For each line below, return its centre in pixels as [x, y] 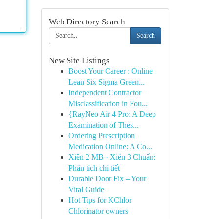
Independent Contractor [105, 93]
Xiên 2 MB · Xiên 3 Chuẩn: [112, 157]
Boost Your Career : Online [110, 71]
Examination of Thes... [103, 125]
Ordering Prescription [101, 136]
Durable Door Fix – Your [107, 179]
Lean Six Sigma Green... [106, 82]
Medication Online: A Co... [110, 146]
